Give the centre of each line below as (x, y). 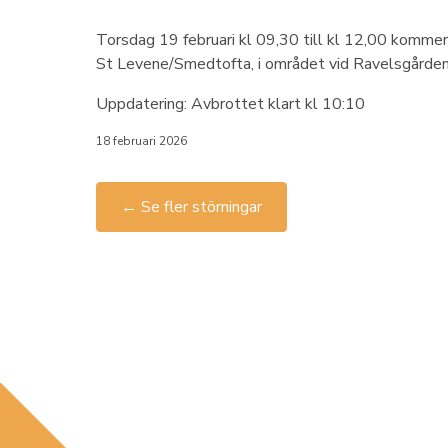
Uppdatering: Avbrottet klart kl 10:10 (230, 104)
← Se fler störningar (191, 207)
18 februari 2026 (141, 141)
